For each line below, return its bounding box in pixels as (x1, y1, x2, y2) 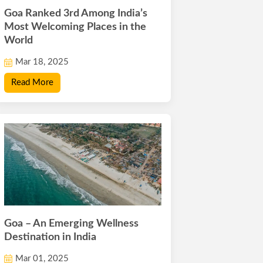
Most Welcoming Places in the (4, 22, 147, 33)
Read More (11, 78, 54, 87)
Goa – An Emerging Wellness (4, 218, 139, 229)
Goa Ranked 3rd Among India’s (4, 8, 148, 19)
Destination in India (4, 231, 97, 242)
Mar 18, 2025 (15, 58, 69, 67)
